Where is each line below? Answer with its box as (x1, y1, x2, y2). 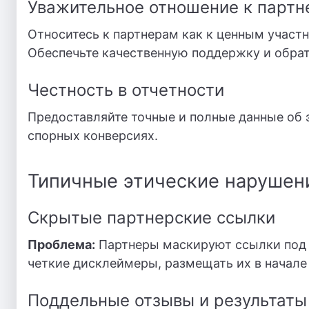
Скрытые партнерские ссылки (28, 208, 275, 228)
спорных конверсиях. (28, 128, 158, 143)
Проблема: (28, 237, 95, 252)
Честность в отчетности (28, 80, 224, 100)
